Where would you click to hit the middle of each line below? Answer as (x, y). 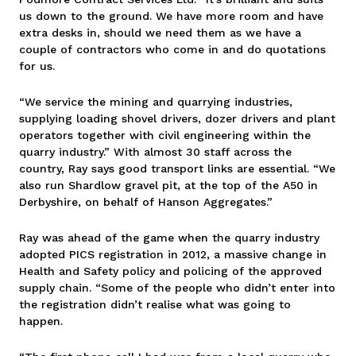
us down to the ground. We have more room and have (171, 15)
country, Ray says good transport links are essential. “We (177, 168)
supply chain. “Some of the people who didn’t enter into (177, 287)
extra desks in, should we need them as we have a (160, 32)
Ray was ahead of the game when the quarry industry (169, 237)
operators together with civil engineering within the (165, 135)
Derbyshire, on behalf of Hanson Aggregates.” (146, 201)
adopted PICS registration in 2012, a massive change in (173, 254)
